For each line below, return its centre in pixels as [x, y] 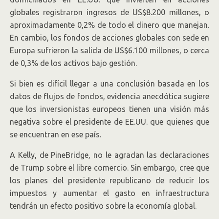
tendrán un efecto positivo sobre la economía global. [103, 206]
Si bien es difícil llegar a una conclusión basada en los [109, 84]
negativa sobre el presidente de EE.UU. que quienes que [109, 122]
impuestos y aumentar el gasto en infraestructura [109, 193]
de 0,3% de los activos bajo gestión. [73, 63]
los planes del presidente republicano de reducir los [109, 180]
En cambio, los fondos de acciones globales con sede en [109, 38]
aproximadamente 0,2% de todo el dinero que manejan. [109, 25]
